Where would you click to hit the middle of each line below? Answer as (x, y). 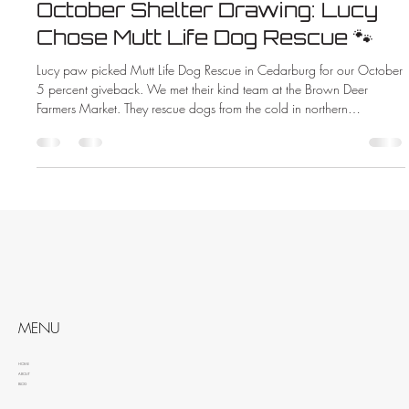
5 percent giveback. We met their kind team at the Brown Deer (203, 89)
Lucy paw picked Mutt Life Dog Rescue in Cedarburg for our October (220, 70)
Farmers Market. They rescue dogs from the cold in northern (193, 109)
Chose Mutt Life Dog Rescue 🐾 (205, 37)
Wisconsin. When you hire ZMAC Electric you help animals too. (207, 128)
